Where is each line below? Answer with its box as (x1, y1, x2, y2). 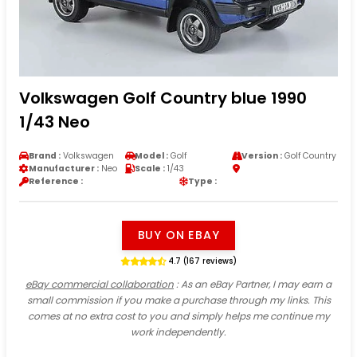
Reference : (29, 175, 83, 187)
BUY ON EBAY (137, 227, 220, 244)
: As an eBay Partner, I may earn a (174, 277, 331, 291)
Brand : (29, 149, 61, 162)
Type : (188, 175, 217, 187)
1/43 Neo (19, 110, 90, 133)
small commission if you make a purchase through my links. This (26, 292, 331, 307)
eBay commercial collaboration (25, 277, 174, 291)
